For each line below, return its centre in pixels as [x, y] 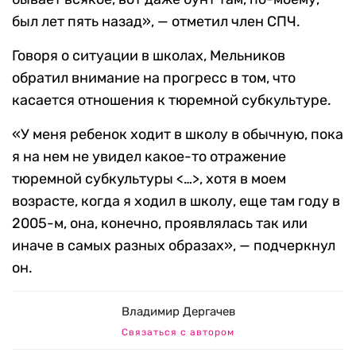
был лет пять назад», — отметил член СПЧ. [156, 22]
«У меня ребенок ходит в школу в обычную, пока [178, 135]
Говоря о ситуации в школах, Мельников [149, 56]
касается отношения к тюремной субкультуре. [172, 101]
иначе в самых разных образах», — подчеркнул [174, 246]
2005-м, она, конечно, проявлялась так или [160, 224]
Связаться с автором [178, 333]
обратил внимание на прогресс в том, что [154, 78]
